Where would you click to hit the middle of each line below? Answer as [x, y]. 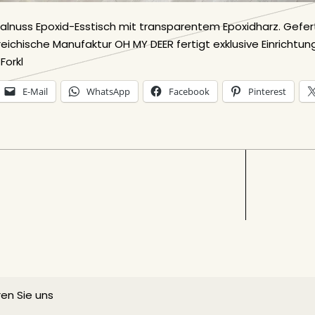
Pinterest [267, 91]
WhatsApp [108, 91]
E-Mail [35, 91]
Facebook [189, 91]
